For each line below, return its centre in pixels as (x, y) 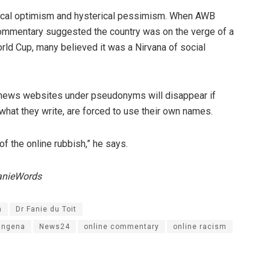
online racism (200, 226)
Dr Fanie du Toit (46, 209)
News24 (55, 226)
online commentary (121, 226)
